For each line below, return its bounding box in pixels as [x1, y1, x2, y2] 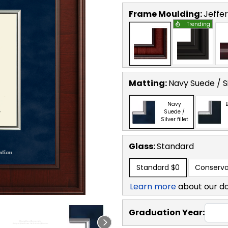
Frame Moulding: [129, 8, 204, 20]
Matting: [129, 77, 168, 89]
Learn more [130, 180, 176, 192]
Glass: [129, 140, 157, 152]
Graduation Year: [129, 206, 205, 218]
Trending [187, 20, 210, 28]
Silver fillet [160, 116, 188, 124]
